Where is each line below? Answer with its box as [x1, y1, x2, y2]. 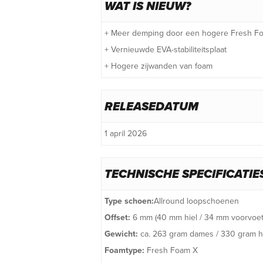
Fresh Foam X [147, 245, 198, 255]
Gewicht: [104, 228, 138, 239]
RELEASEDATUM [104, 99, 198, 114]
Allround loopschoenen [154, 195, 239, 206]
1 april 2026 [104, 128, 147, 139]
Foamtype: [104, 245, 147, 255]
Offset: [104, 212, 130, 222]
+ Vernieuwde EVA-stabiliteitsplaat [104, 44, 227, 55]
